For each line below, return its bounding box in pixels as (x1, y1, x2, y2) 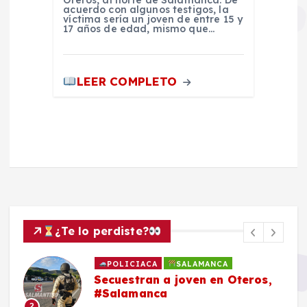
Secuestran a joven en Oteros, (93, 273, 272, 287)
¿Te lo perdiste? (55, 223, 149, 238)
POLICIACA (107, 258, 158, 269)
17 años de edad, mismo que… (63, 23, 215, 36)
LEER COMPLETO (76, 74, 181, 89)
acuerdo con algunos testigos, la (63, 3, 229, 16)
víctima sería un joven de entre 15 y (63, 13, 243, 26)
